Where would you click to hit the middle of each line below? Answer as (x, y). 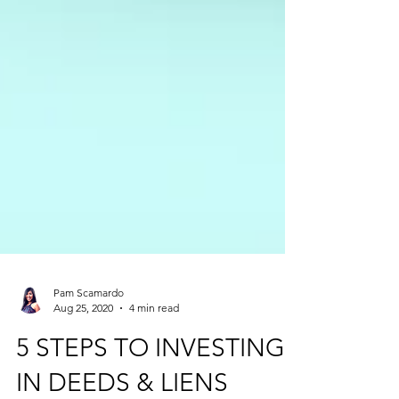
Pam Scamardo (89, 328)
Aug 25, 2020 (83, 343)
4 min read (154, 343)
